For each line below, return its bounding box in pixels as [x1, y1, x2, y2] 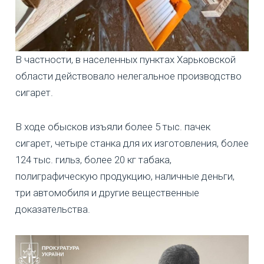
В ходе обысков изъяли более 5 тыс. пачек [15, 120, 210, 133]
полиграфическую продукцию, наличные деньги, [15, 170, 235, 182]
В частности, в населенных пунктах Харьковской [15, 53, 236, 65]
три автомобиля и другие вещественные [15, 186, 199, 199]
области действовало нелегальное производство [15, 70, 242, 82]
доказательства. [15, 203, 90, 215]
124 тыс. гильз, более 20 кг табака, [15, 153, 171, 166]
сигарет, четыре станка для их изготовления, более [15, 137, 249, 149]
